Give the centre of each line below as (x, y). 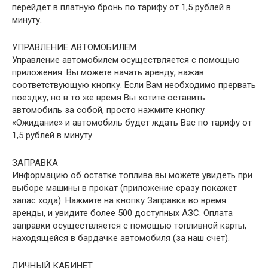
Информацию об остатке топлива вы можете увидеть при (132, 175)
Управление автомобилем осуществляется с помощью (126, 60)
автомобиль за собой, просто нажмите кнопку (108, 110)
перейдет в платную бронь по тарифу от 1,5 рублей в (121, 7)
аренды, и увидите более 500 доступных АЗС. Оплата (122, 213)
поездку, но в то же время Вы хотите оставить (109, 97)
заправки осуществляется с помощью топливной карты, (129, 225)
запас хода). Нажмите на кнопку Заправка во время (119, 200)
